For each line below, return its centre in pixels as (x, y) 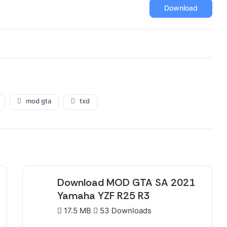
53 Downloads (125, 211)
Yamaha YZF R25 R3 (104, 196)
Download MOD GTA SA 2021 (126, 182)
